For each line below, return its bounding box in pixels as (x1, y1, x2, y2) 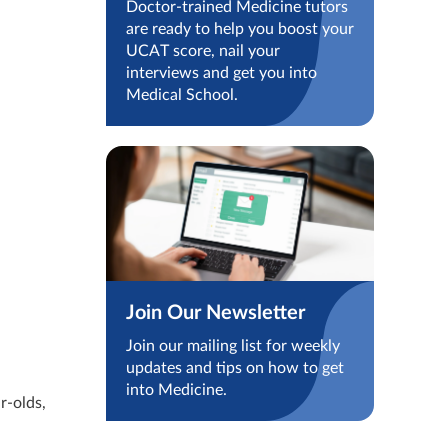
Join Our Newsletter (125, 302, 305, 323)
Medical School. (125, 87, 238, 104)
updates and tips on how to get (125, 359, 344, 376)
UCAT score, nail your (125, 43, 280, 60)
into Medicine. (125, 381, 227, 398)
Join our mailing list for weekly (125, 337, 340, 354)
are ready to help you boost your (125, 21, 354, 38)
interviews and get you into (125, 65, 317, 82)
